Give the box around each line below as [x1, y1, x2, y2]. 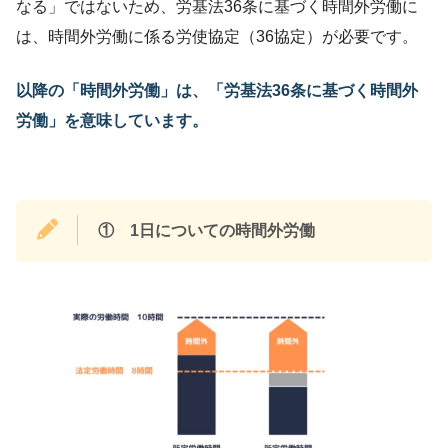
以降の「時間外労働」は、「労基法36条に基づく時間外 [16, 81, 418, 99]
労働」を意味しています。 [16, 111, 208, 129]
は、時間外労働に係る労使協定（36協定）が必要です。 [16, 27, 418, 45]
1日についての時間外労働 [130, 221, 315, 239]
